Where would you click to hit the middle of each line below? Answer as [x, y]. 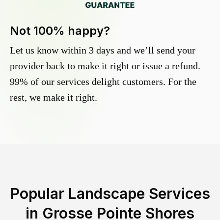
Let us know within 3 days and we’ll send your [103, 50]
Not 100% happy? [60, 31]
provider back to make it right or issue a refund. [105, 66]
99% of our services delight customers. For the [103, 82]
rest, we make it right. [54, 97]
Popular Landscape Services [110, 194]
